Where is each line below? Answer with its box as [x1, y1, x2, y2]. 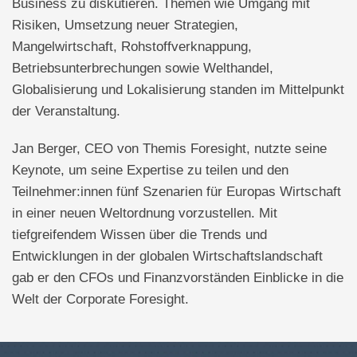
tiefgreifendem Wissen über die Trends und [12, 227, 267, 243]
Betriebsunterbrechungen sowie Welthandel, [12, 61, 273, 76]
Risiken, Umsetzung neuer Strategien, [12, 18, 238, 33]
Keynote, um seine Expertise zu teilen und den [12, 163, 288, 178]
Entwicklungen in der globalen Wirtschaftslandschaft [12, 249, 323, 265]
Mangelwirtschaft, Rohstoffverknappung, [12, 39, 252, 55]
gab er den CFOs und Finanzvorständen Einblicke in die [12, 270, 343, 286]
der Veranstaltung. [12, 104, 120, 120]
